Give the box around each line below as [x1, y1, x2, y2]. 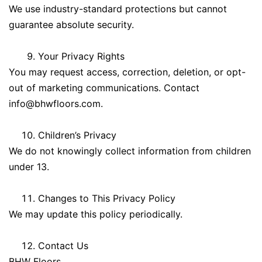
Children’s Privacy [38, 129, 116, 141]
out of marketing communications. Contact [9, 81, 199, 94]
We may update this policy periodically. [9, 208, 182, 220]
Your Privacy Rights [38, 50, 125, 62]
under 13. [9, 160, 49, 173]
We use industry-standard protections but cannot [9, 2, 227, 15]
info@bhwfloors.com [9, 97, 101, 109]
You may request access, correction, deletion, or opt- [9, 65, 246, 78]
